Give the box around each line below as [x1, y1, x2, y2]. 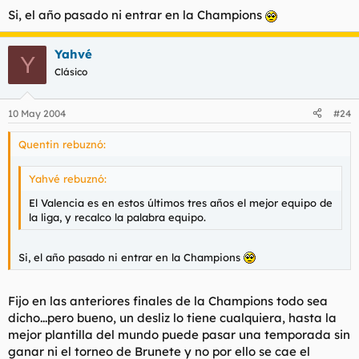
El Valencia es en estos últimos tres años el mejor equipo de [29, 196, 333, 209]
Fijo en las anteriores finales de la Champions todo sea [8, 293, 328, 309]
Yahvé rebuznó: [29, 172, 107, 185]
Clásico [54, 66, 87, 78]
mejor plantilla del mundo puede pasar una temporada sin [8, 327, 350, 342]
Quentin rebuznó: [18, 137, 106, 151]
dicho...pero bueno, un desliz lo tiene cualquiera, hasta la [8, 310, 337, 325]
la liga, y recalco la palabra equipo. [29, 211, 206, 224]
